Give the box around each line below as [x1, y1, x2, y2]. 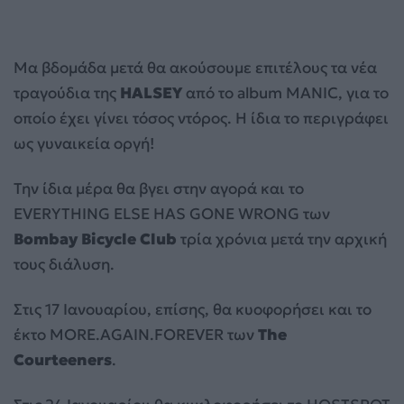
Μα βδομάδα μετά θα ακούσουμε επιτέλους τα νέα [14, 57, 377, 78]
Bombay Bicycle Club [14, 228, 177, 249]
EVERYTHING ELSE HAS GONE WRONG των [14, 203, 330, 224]
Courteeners [14, 349, 112, 370]
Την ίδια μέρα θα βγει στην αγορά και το [14, 178, 304, 198]
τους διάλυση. [14, 253, 115, 274]
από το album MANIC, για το [182, 82, 389, 103]
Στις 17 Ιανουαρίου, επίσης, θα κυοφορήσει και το [14, 298, 372, 319]
